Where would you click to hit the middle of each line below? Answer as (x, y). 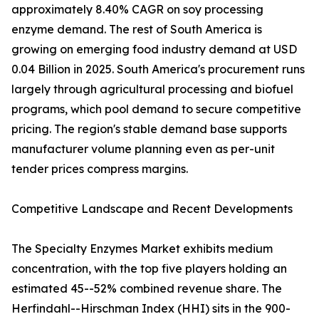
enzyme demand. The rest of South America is (137, 30)
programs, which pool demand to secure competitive (156, 109)
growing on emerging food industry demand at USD (154, 49)
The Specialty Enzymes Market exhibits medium (142, 249)
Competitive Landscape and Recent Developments (152, 209)
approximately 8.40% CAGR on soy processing (137, 10)
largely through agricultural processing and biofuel (152, 89)
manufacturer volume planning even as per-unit (143, 149)
